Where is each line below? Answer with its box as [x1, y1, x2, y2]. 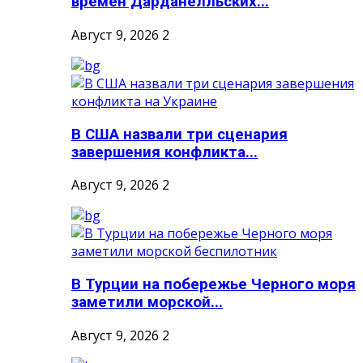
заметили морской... [71, 293, 223, 312]
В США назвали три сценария [71, 125, 288, 143]
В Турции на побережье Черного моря [71, 275, 356, 294]
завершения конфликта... [71, 143, 258, 161]
